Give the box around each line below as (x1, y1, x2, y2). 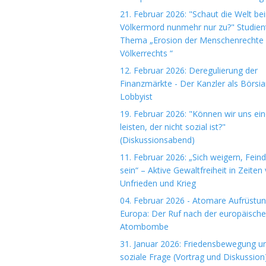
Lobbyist (120, 91, 153, 102)
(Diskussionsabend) (120, 134, 195, 145)
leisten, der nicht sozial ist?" (120, 121, 226, 132)
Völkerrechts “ (120, 47, 173, 59)
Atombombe (120, 221, 169, 232)
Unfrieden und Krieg (120, 178, 196, 189)
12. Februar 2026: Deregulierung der (120, 65, 258, 76)
